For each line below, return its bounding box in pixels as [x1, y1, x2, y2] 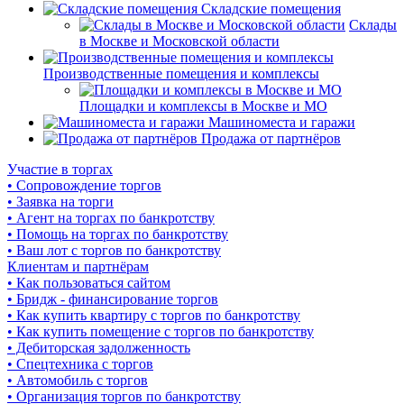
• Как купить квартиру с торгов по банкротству [7, 308, 300, 324]
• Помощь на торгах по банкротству [7, 226, 228, 243]
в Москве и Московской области [79, 33, 280, 50]
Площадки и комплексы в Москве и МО [79, 98, 327, 115]
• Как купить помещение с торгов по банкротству [7, 324, 314, 340]
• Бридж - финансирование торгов [7, 291, 218, 308]
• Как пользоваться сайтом [7, 275, 170, 291]
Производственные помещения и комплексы [43, 66, 319, 82]
